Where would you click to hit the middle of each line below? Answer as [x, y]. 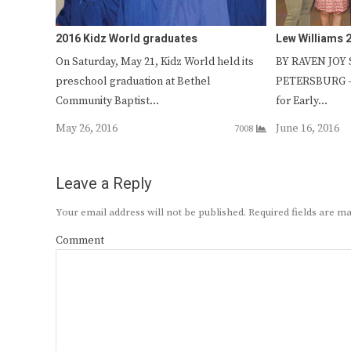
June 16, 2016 [308, 128]
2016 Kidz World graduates [127, 38]
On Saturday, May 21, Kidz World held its [155, 62]
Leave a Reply [103, 183]
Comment [80, 240]
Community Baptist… [107, 101]
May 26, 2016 [87, 128]
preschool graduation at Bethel [133, 81]
